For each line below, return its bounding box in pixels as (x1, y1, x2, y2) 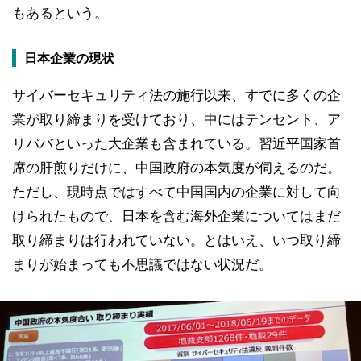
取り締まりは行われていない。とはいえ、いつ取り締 (12, 231, 341, 248)
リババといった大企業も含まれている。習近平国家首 (12, 135, 341, 151)
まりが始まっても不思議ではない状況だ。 (12, 255, 272, 272)
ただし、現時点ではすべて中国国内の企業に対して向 (12, 183, 341, 200)
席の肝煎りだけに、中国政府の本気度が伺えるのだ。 (12, 159, 341, 176)
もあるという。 (12, 4, 108, 21)
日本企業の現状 (24, 49, 114, 66)
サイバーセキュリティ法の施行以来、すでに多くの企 (12, 86, 341, 103)
